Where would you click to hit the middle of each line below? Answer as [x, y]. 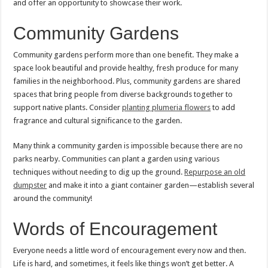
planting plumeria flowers [167, 108]
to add [223, 108]
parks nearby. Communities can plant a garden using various [117, 159]
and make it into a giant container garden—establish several [151, 185]
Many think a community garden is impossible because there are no [128, 146]
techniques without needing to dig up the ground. [99, 172]
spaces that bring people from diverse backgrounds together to [123, 95]
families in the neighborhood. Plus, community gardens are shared [127, 81]
